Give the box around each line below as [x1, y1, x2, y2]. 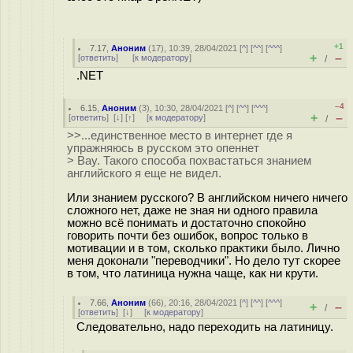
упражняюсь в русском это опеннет [67, 142, 259, 154]
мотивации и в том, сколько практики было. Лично [67, 241, 340, 255]
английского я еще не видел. [67, 167, 221, 180]
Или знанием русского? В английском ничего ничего [67, 191, 347, 204]
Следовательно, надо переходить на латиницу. [76, 321, 333, 333]
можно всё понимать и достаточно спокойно [67, 216, 306, 229]
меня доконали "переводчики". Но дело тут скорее [67, 254, 340, 267]
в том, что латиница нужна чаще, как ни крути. [67, 266, 318, 280]
